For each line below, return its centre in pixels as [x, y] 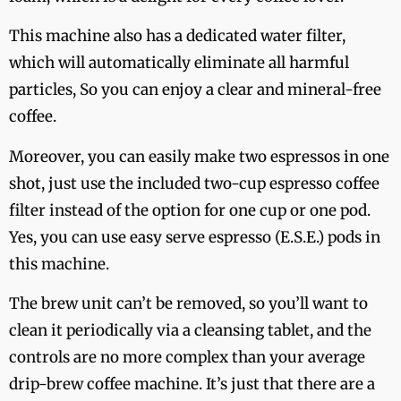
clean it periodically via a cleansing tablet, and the [190, 331]
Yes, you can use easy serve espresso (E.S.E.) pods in [195, 237]
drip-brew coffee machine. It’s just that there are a [192, 384]
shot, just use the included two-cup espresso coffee [194, 183]
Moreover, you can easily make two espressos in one [199, 156]
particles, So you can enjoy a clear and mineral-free [195, 90]
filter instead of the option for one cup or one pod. [190, 210]
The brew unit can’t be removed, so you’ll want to [188, 304]
